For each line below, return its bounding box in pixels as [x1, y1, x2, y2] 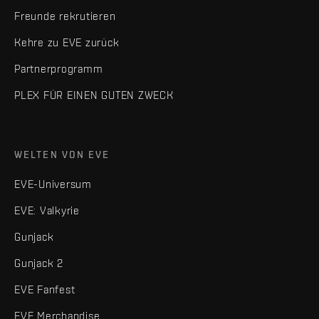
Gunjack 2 [14, 256, 63, 269]
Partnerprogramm [14, 62, 103, 75]
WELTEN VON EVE [14, 148, 110, 160]
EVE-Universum [14, 177, 92, 190]
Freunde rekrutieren [14, 9, 116, 22]
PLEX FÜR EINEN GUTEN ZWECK [14, 88, 174, 101]
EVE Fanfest [14, 283, 75, 296]
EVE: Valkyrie [14, 204, 80, 216]
